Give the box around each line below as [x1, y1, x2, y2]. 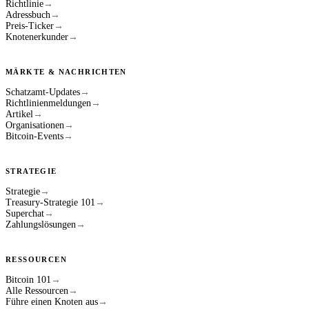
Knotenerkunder [6, 31, 68, 42]
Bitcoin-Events [6, 130, 63, 141]
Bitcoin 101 [6, 274, 51, 285]
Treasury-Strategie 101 [6, 197, 95, 208]
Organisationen [6, 119, 64, 130]
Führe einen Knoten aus [6, 296, 98, 307]
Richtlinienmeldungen [6, 97, 91, 108]
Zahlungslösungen [6, 219, 76, 230]
